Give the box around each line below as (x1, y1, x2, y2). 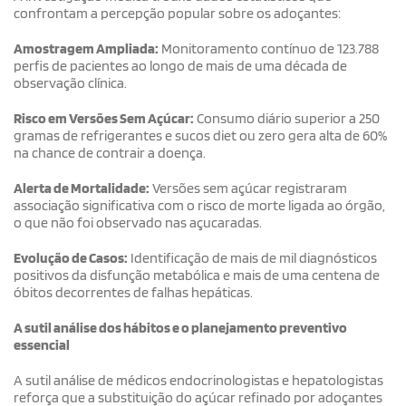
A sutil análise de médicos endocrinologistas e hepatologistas (14, 371, 383, 389)
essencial (14, 335, 70, 353)
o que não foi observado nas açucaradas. (14, 213, 262, 231)
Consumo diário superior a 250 (194, 109, 380, 127)
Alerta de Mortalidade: (14, 179, 150, 197)
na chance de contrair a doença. (14, 143, 206, 161)
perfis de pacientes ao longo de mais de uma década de (14, 56, 347, 74)
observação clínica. (14, 73, 127, 92)
